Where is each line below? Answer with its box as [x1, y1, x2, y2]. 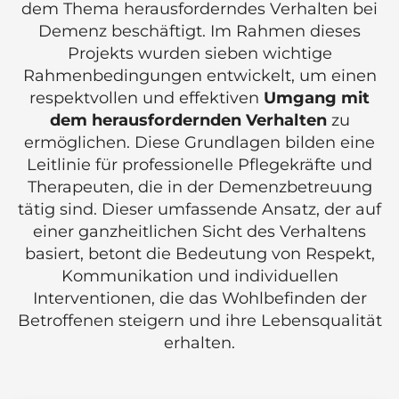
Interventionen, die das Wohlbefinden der [32, 289, 367, 309]
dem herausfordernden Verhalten [49, 110, 327, 131]
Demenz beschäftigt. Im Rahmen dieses [38, 21, 361, 42]
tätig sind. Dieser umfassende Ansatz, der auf [18, 199, 381, 220]
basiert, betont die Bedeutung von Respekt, [24, 244, 375, 265]
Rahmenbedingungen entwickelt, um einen [22, 66, 377, 86]
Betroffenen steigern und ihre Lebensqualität [17, 311, 382, 331]
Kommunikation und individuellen [61, 266, 338, 287]
